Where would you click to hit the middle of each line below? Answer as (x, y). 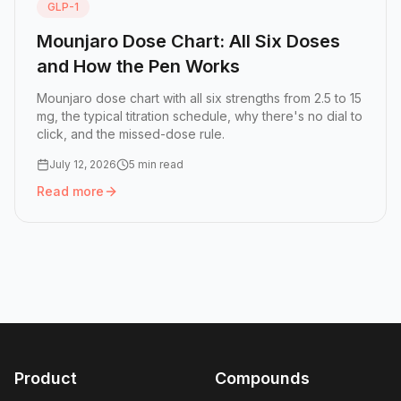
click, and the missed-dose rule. (131, 134)
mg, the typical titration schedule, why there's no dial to (200, 116)
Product (46, 379)
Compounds (262, 379)
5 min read (156, 165)
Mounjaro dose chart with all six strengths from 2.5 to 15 (199, 98)
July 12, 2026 (83, 165)
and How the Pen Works (138, 67)
